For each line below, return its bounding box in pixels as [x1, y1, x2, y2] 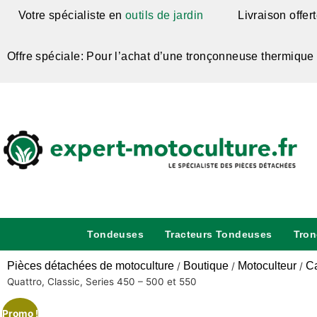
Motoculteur [238, 260, 296, 272]
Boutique [183, 260, 229, 272]
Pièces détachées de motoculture [7, 260, 174, 272]
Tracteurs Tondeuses [165, 229, 272, 241]
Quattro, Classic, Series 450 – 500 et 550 [7, 276, 197, 288]
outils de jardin [122, 9, 204, 21]
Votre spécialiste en [18, 9, 122, 21]
